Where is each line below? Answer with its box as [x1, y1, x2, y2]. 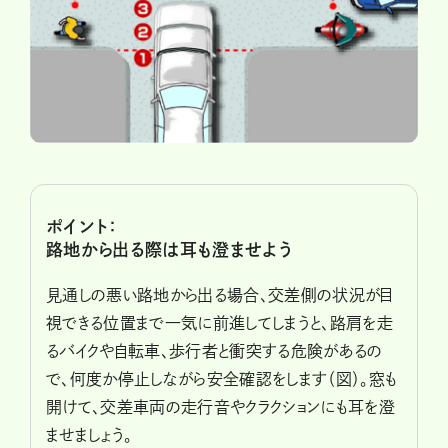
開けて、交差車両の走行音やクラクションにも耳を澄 [46, 398, 396, 415]
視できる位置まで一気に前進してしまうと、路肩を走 [46, 314, 394, 331]
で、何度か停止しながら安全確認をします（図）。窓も [46, 370, 398, 387]
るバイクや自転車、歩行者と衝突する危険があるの [46, 342, 383, 359]
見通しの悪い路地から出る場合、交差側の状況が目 [46, 286, 394, 303]
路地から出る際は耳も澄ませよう [46, 240, 293, 258]
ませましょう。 [46, 426, 133, 443]
